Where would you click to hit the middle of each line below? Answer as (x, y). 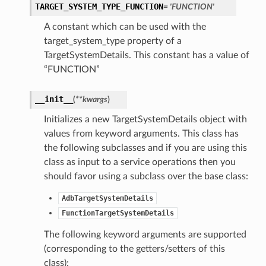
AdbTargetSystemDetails (107, 199)
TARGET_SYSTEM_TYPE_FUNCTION (99, 7)
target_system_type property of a (113, 41)
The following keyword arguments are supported (145, 235)
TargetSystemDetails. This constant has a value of (146, 56)
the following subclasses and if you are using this (145, 148)
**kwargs (91, 100)
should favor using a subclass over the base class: (146, 177)
